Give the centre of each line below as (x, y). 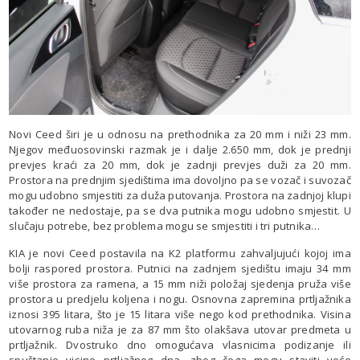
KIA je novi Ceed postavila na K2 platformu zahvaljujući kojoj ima (180, 254)
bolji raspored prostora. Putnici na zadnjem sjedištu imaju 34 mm (180, 269)
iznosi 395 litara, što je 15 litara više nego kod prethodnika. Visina (180, 315)
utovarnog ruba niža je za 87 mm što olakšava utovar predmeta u (180, 330)
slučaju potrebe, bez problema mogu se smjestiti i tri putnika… (165, 226)
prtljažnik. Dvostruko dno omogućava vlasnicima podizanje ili (180, 345)
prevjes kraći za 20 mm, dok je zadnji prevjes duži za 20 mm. (180, 165)
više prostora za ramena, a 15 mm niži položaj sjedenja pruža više (180, 284)
